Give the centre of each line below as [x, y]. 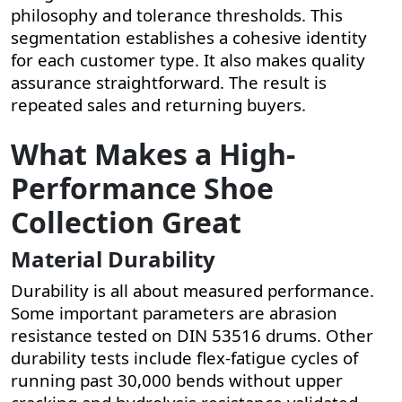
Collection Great [126, 222]
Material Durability [113, 258]
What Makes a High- [153, 153]
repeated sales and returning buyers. [158, 104]
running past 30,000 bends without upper [177, 380]
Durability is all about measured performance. [192, 290]
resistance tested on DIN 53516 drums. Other [192, 335]
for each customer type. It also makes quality [188, 59]
